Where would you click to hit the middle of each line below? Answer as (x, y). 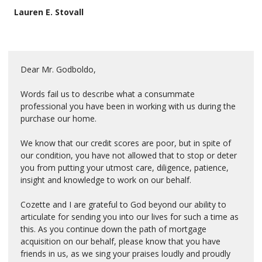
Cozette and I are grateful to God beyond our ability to (123, 204)
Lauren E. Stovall (49, 12)
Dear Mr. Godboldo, (58, 69)
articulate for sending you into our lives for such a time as (130, 216)
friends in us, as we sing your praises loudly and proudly (125, 253)
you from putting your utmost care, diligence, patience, (125, 167)
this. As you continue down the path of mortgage (113, 229)
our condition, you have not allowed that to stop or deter (129, 155)
